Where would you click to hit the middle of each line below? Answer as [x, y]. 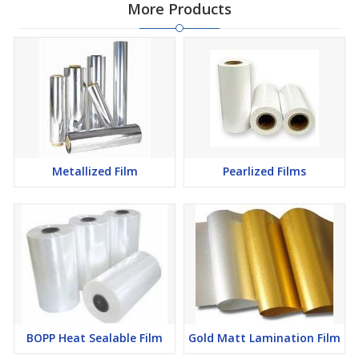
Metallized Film [95, 171]
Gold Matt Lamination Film [264, 338]
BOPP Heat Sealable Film [95, 338]
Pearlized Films [264, 171]
